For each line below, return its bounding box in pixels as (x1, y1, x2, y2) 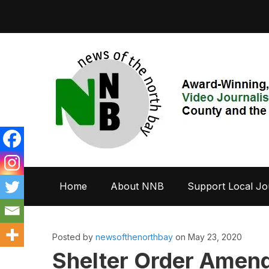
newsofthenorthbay (95, 232, 173, 242)
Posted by (52, 232, 95, 242)
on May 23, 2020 (173, 232, 242, 242)
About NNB (110, 180, 164, 192)
